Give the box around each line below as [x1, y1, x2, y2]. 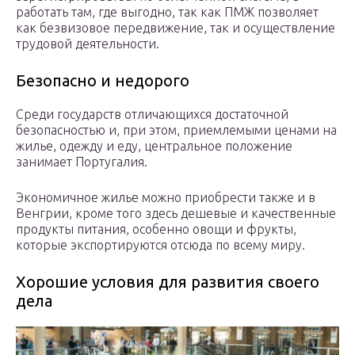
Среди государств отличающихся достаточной [16, 106, 288, 121]
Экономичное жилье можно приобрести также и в [16, 189, 315, 204]
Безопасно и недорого [16, 71, 189, 90]
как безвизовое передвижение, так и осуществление [16, 20, 335, 35]
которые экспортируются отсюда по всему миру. [16, 237, 305, 252]
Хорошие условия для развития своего [16, 272, 319, 291]
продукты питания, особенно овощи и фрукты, [16, 221, 296, 236]
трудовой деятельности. [16, 36, 159, 51]
